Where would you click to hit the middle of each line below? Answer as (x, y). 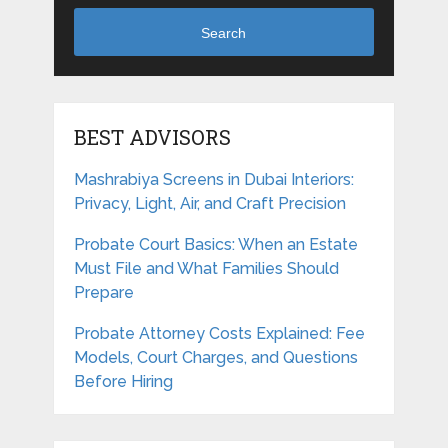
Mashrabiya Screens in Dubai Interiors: (213, 180)
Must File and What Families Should (206, 269)
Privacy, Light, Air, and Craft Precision (209, 204)
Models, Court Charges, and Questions (215, 358)
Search (224, 32)
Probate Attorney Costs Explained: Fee (219, 334)
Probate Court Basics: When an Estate (215, 245)
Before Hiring (123, 382)
